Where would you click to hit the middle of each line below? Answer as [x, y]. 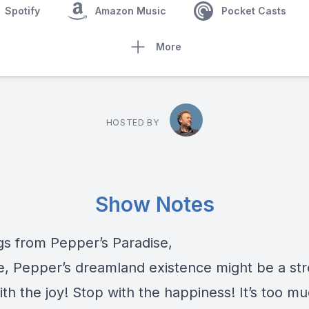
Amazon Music [130, 11]
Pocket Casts [253, 11]
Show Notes [154, 204]
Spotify [22, 11]
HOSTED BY [132, 122]
